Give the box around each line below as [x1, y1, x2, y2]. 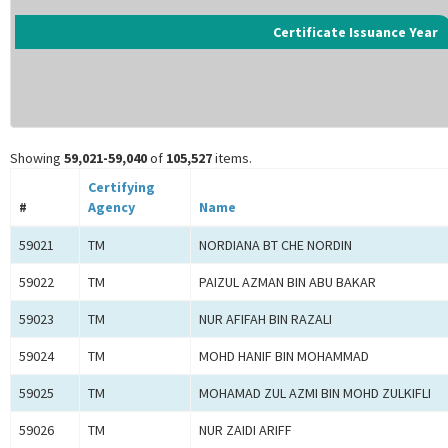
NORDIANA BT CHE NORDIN [199, 236, 352, 255]
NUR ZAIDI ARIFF [199, 421, 292, 440]
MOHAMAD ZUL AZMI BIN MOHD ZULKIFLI [199, 384, 431, 403]
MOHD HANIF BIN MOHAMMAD [199, 347, 369, 366]
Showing [10, 149, 64, 168]
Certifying [88, 178, 155, 197]
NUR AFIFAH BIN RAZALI [199, 310, 332, 329]
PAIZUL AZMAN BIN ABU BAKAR [199, 273, 376, 292]
